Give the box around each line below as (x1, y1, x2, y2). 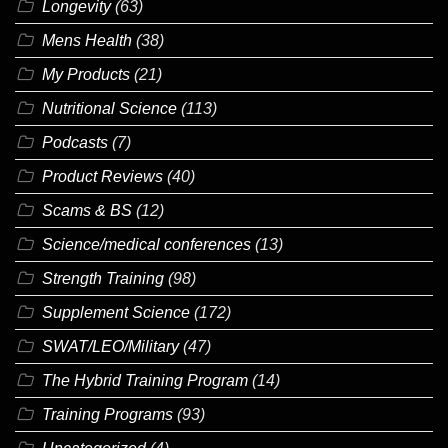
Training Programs (42, 405, 173, 423)
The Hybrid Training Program (42, 371, 248, 389)
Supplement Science (42, 303, 190, 321)
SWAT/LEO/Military (42, 337, 179, 355)
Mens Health (42, 31, 132, 49)
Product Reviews (42, 167, 163, 185)
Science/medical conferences (42, 235, 251, 253)
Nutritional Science (42, 99, 177, 117)
